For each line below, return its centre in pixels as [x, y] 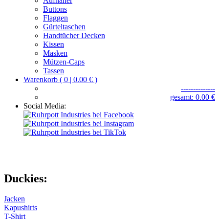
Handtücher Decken [74, 35]
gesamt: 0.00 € [193, 97]
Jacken [14, 199]
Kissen [54, 44]
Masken [55, 53]
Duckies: [26, 178]
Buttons [55, 9]
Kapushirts [21, 208]
